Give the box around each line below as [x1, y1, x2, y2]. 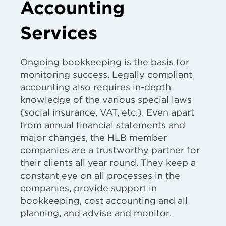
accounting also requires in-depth [20, 82, 171, 92]
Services [20, 22, 97, 44]
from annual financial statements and [20, 120, 185, 130]
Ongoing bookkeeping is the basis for [20, 56, 189, 67]
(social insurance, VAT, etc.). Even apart [20, 107, 194, 118]
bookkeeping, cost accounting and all [20, 195, 188, 206]
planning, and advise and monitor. [20, 208, 172, 218]
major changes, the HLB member [20, 132, 167, 143]
